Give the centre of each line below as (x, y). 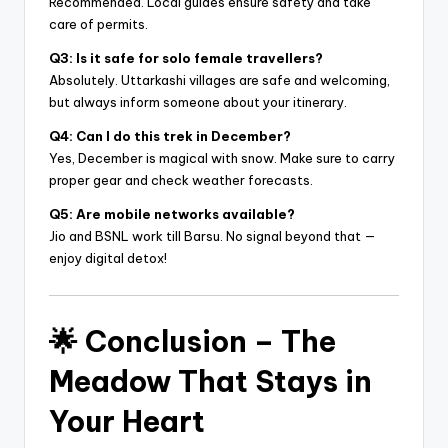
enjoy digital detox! (108, 258)
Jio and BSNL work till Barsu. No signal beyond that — (212, 236)
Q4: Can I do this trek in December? (170, 136)
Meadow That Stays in (210, 381)
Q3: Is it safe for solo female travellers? (186, 58)
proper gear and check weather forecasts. (181, 180)
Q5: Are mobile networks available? (172, 214)
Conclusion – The (210, 341)
